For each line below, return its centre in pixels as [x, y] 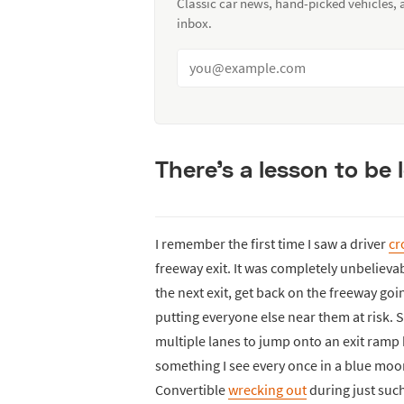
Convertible [192, 389]
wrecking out [267, 389]
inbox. [194, 23]
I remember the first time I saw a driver [272, 243]
